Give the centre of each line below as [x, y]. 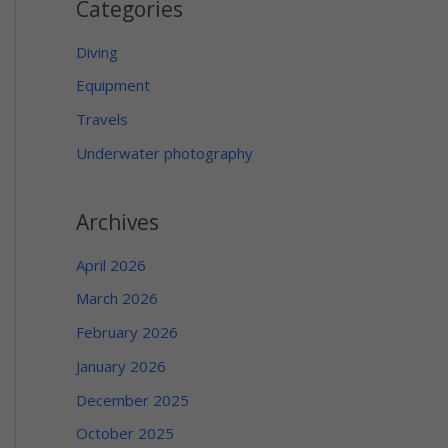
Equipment [113, 85]
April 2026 [111, 264]
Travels [102, 119]
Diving [97, 51]
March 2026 [117, 298]
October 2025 [125, 433]
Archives [117, 221]
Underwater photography [164, 152]
